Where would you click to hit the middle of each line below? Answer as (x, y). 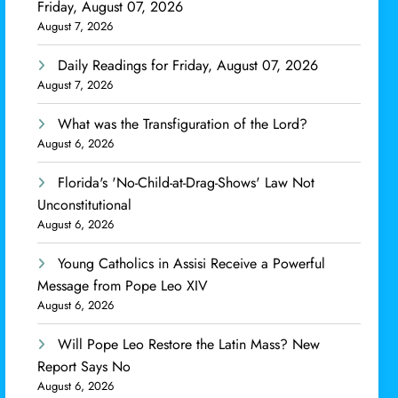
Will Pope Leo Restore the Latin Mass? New (189, 345)
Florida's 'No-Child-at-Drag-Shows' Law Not (187, 183)
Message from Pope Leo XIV (123, 286)
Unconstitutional (85, 205)
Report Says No (84, 367)
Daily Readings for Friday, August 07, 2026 (188, 66)
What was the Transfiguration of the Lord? (183, 124)
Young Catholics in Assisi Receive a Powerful (192, 264)
